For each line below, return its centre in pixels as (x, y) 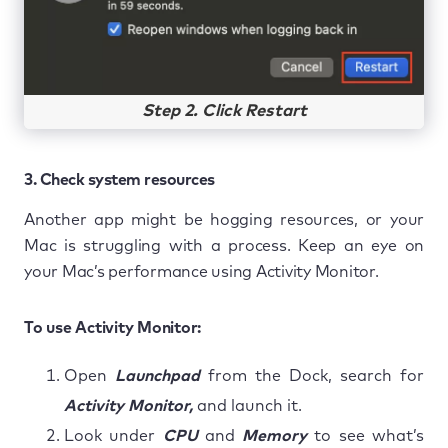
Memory (275, 435)
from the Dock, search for (312, 375)
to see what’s (366, 435)
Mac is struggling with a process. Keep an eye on (224, 245)
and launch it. (247, 405)
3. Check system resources (119, 179)
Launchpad (157, 375)
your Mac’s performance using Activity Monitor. (201, 271)
